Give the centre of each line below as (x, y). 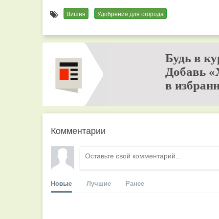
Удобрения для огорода (131, 13)
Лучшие (99, 183)
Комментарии (78, 130)
